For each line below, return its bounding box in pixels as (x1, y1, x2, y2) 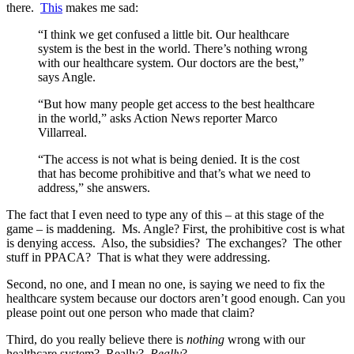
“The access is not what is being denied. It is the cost (38, 152, 299, 166)
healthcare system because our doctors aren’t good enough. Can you (6, 291, 345, 305)
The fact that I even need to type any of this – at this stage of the (6, 207, 324, 221)
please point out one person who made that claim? (6, 305, 254, 319)
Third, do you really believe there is (6, 332, 186, 346)
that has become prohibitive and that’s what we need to (38, 166, 311, 180)
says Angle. (38, 70, 96, 84)
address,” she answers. (38, 180, 150, 194)
